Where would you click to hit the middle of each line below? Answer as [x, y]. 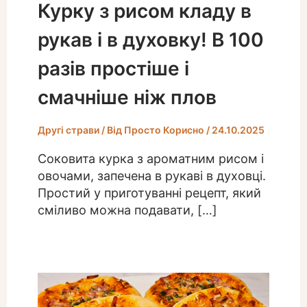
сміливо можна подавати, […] [127, 210]
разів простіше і [113, 68]
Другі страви [68, 130]
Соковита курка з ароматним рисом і [150, 159]
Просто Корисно [165, 130]
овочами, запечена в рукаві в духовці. [151, 176]
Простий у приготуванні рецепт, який [149, 193]
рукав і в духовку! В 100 [150, 39]
